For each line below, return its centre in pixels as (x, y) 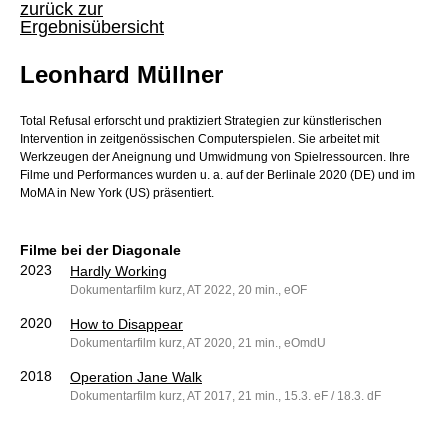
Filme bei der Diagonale (100, 250)
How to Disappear (126, 324)
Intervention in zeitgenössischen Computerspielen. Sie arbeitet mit (199, 139)
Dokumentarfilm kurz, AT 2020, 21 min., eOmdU (198, 343)
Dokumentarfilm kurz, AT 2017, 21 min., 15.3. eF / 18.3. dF (225, 396)
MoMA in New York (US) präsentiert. (117, 193)
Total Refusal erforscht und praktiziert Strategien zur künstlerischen (201, 121)
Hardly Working (118, 271)
